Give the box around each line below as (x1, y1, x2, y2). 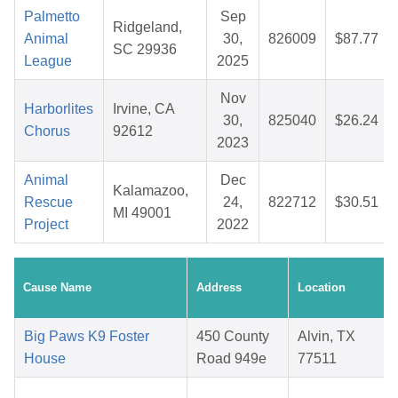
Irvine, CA (113, 101, 175, 117)
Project (24, 217, 68, 233)
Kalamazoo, (113, 183, 188, 199)
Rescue (24, 195, 73, 211)
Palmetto (24, 9, 80, 25)
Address (196, 281, 242, 295)
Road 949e (196, 351, 267, 367)
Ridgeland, (113, 20, 182, 36)
